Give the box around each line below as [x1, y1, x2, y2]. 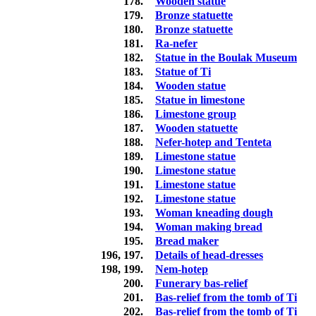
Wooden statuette [155, 122, 238, 135]
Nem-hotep [155, 263, 208, 276]
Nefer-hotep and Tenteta [155, 136, 272, 149]
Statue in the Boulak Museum [155, 51, 297, 64]
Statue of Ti [155, 66, 211, 78]
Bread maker [155, 235, 219, 248]
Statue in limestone [155, 94, 245, 107]
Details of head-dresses [155, 249, 263, 262]
